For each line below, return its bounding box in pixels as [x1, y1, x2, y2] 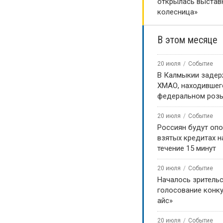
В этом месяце [157, 34, 218, 46]
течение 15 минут [157, 144, 216, 153]
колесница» [157, 7, 198, 16]
